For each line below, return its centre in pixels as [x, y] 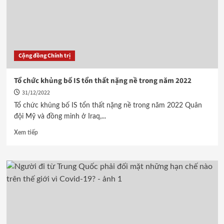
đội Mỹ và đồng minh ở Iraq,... [60, 116]
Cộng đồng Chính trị [44, 56]
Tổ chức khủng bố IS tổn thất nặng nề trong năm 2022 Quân [108, 105]
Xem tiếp [26, 132]
